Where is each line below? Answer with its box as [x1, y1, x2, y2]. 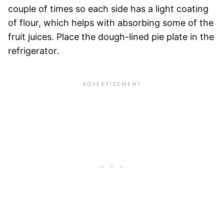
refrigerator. [8, 45, 59, 56]
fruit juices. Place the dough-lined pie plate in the [8, 31, 214, 42]
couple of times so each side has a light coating [8, 3, 208, 14]
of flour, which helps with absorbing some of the [8, 17, 213, 28]
